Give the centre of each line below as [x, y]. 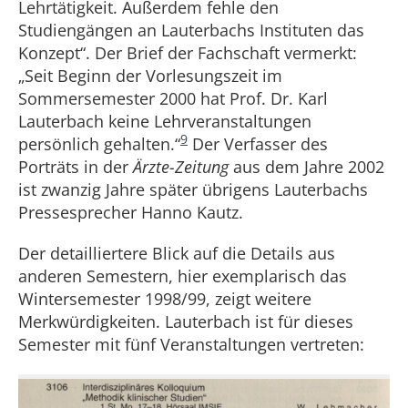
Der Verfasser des [258, 144]
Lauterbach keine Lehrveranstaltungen [165, 121]
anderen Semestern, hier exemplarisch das [183, 276]
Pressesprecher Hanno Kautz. [131, 212]
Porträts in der [76, 167]
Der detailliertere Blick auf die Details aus [177, 253]
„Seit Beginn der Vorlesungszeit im [150, 76]
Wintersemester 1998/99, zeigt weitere [165, 299]
